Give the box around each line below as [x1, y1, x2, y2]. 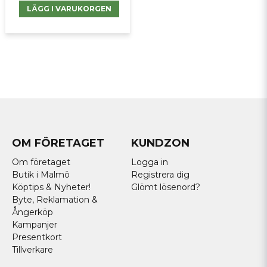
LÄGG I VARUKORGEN [27, 4, 112, 13]
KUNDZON [131, 136, 190, 150]
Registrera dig [131, 169, 190, 180]
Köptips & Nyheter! [12, 182, 91, 193]
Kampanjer [12, 219, 57, 230]
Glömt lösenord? [131, 182, 200, 193]
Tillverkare [12, 244, 53, 255]
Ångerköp [12, 207, 53, 218]
